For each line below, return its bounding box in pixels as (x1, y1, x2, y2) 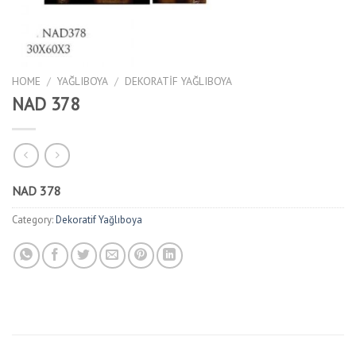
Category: (12, 213, 56, 227)
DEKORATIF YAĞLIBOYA (125, 73, 233, 88)
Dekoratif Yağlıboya (56, 213, 142, 227)
